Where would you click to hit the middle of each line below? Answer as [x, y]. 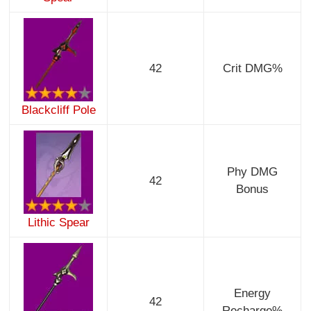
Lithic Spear [58, 223]
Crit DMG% [252, 69]
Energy [253, 294]
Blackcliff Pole [58, 110]
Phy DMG [253, 172]
